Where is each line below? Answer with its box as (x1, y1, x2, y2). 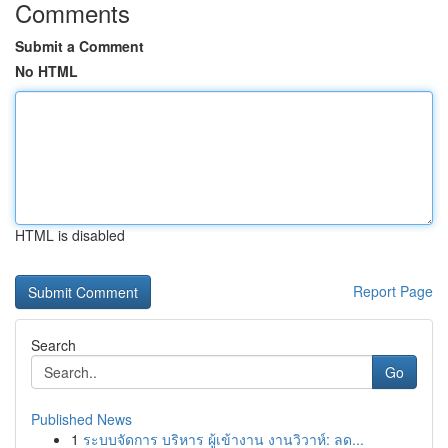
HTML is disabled (15, 225, 125, 245)
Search (31, 335, 76, 355)
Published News (31, 409, 132, 429)
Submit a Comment (15, 36, 144, 56)
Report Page (353, 281, 433, 301)
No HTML (15, 61, 78, 81)
